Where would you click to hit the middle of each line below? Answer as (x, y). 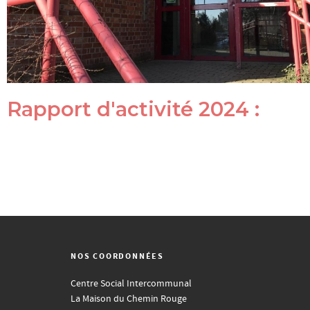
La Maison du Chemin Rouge (129, 299)
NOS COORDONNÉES (117, 256)
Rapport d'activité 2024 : (133, 109)
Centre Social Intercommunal (131, 284)
